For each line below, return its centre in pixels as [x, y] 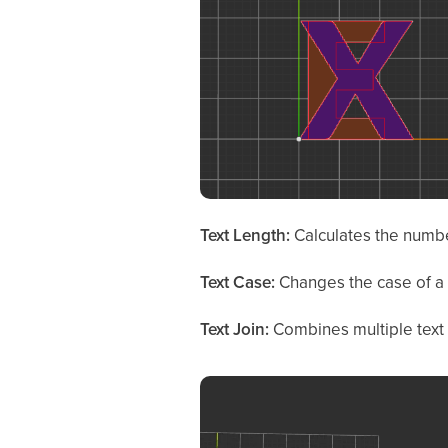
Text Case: [239, 282]
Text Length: [246, 235]
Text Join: [236, 329]
